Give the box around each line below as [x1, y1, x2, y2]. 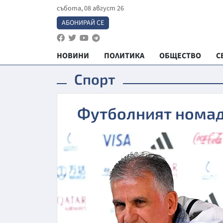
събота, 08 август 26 [57, 3, 124, 13]
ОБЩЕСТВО [159, 50, 201, 61]
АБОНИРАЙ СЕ [62, 18, 104, 28]
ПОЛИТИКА [104, 50, 144, 61]
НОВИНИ [57, 50, 89, 61]
